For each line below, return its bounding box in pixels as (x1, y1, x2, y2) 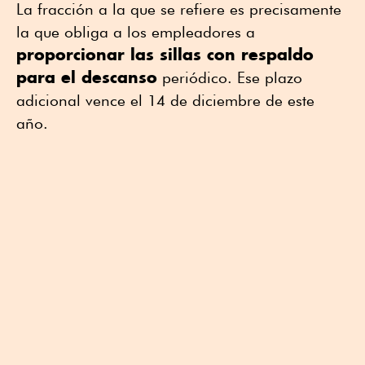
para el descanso (16, 66, 157, 87)
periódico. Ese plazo (157, 68, 302, 86)
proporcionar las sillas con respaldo (16, 43, 314, 64)
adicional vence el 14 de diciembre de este (16, 90, 314, 109)
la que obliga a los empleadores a (16, 22, 255, 41)
